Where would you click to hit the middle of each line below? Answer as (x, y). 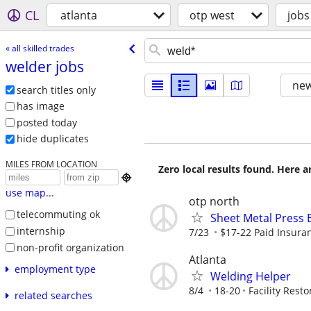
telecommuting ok (58, 215)
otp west (212, 15)
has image (40, 106)
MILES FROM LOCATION (51, 164)
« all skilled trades (40, 48)
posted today (47, 122)
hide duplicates (52, 139)
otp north (214, 201)
